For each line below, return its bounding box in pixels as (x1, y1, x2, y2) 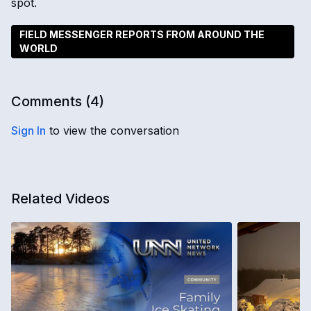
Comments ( (11, 93, 90, 110)
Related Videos (11, 190, 110, 207)
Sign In (11, 124, 46, 137)
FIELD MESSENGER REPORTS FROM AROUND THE (19, 28, 264, 40)
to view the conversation (46, 124, 179, 137)
